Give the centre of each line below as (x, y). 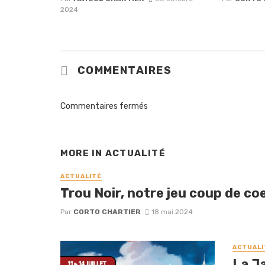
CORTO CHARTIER (107, 212)
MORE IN (83, 153)
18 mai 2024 (172, 212)
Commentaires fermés (104, 106)
